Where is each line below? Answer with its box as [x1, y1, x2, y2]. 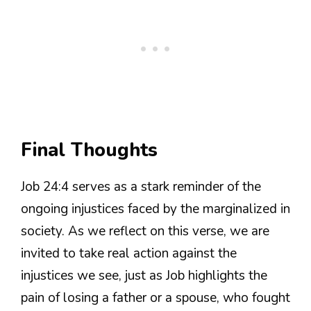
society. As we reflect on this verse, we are [21, 222, 269, 241]
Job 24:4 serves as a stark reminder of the [21, 178, 261, 196]
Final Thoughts [21, 137, 158, 164]
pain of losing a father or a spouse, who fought [21, 289, 290, 308]
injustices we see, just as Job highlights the [21, 267, 267, 285]
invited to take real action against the [21, 244, 237, 263]
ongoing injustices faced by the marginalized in [21, 200, 290, 219]
